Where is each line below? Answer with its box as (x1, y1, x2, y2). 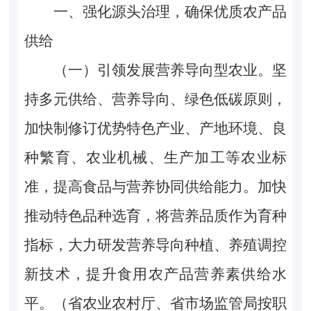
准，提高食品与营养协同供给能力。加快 (24, 178, 287, 195)
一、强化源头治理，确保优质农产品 (53, 3, 287, 20)
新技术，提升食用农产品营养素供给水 (24, 265, 287, 283)
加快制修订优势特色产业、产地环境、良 (24, 119, 287, 137)
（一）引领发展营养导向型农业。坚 (53, 61, 287, 78)
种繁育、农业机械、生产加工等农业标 (24, 149, 287, 166)
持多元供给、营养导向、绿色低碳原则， (24, 90, 287, 108)
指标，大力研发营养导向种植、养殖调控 (24, 236, 287, 253)
